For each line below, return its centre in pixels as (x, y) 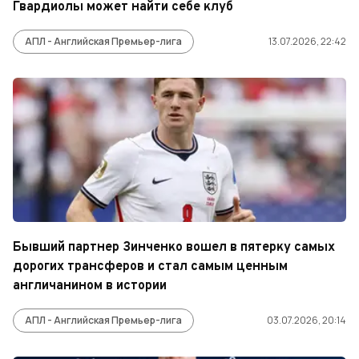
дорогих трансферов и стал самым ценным (150, 267)
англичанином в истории (90, 286)
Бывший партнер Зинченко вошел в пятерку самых (174, 248)
